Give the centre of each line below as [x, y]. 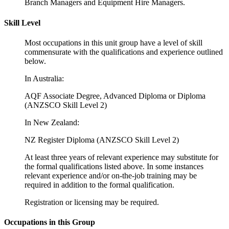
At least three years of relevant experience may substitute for [121, 157]
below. [35, 61]
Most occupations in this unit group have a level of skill [113, 42]
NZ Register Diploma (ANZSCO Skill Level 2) [102, 140]
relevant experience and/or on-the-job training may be [111, 175]
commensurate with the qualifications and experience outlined [124, 52]
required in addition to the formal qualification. [99, 185]
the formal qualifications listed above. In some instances [114, 166]
